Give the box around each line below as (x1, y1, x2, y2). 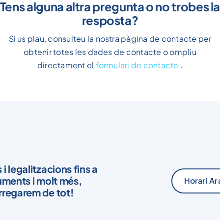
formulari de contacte (95, 37, 179, 47)
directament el (37, 37, 96, 47)
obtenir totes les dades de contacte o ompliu (24, 24, 196, 34)
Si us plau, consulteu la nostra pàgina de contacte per (8, 10, 212, 21)
